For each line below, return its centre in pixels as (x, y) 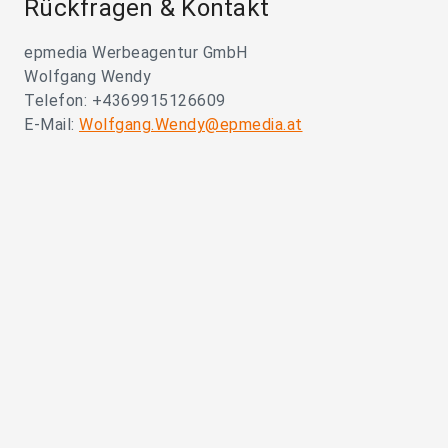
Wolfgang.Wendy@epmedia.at (191, 125)
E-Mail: (51, 125)
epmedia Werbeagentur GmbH (136, 53)
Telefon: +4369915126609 (125, 101)
